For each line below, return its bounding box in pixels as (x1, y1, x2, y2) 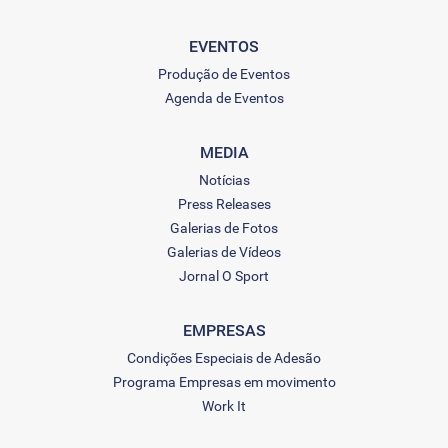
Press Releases (177, 196, 271, 212)
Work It (202, 398, 246, 414)
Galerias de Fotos (170, 220, 278, 236)
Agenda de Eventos (164, 90, 284, 106)
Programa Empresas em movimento (112, 374, 336, 390)
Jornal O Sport (179, 268, 269, 284)
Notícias (198, 172, 250, 188)
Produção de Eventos (158, 66, 290, 82)
